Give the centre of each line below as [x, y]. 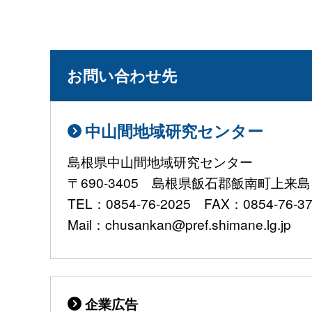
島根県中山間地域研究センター [160, 162]
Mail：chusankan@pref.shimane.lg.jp [179, 224]
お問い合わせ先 [122, 75]
